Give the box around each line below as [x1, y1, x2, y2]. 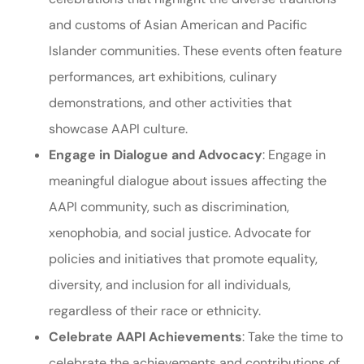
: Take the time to [242, 328, 343, 345]
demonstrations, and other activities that [49, 94, 292, 111]
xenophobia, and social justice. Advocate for [49, 224, 311, 241]
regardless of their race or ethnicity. [49, 302, 261, 319]
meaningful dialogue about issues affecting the [49, 172, 327, 189]
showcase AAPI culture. [49, 120, 188, 137]
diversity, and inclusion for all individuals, [49, 276, 291, 293]
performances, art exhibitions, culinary [49, 68, 277, 85]
